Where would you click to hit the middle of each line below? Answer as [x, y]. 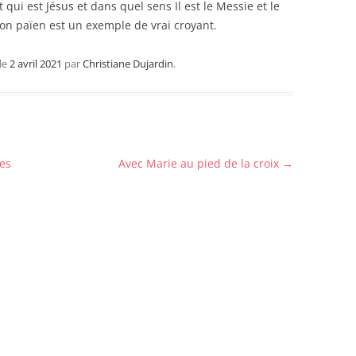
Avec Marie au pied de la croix [200, 163]
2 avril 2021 [36, 64]
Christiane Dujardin [128, 64]
